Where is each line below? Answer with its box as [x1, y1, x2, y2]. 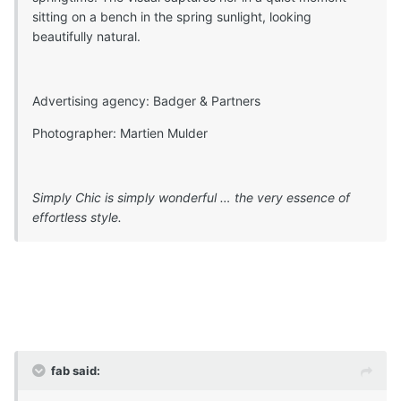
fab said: [51, 363, 100, 379]
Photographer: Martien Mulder [32, 125, 208, 141]
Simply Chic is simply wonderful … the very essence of [32, 190, 350, 206]
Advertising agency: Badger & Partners [32, 93, 260, 109]
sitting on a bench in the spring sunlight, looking [32, 9, 311, 25]
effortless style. [32, 209, 122, 226]
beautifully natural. [32, 29, 141, 45]
